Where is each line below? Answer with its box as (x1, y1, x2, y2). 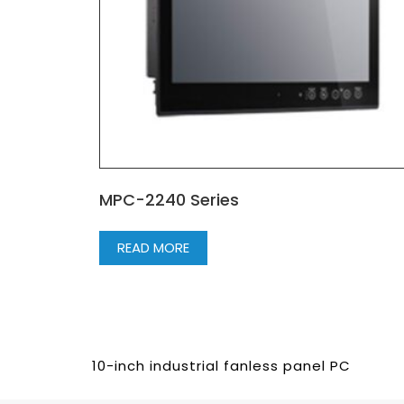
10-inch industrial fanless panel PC (92, 356, 351, 376)
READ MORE (117, 238, 189, 258)
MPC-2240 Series (99, 188, 239, 212)
